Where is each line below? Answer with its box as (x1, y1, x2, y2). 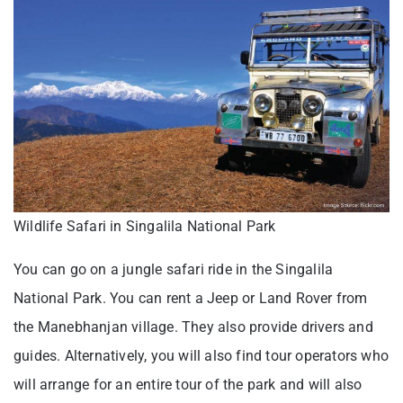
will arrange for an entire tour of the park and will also (13, 376, 363, 394)
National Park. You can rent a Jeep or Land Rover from (13, 290, 368, 308)
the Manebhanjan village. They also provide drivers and (13, 318, 373, 336)
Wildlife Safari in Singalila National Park (13, 218, 276, 236)
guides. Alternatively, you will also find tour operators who (13, 347, 390, 365)
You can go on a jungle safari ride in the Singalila (13, 261, 334, 279)
